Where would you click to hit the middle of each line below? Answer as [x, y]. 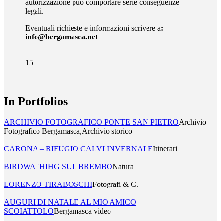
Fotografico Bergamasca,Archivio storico [68, 131]
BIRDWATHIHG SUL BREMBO [58, 166]
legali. [35, 11]
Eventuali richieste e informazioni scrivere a [93, 28]
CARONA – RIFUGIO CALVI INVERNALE [78, 148]
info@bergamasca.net [62, 37]
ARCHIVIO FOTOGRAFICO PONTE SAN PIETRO [91, 122]
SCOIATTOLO [29, 211]
